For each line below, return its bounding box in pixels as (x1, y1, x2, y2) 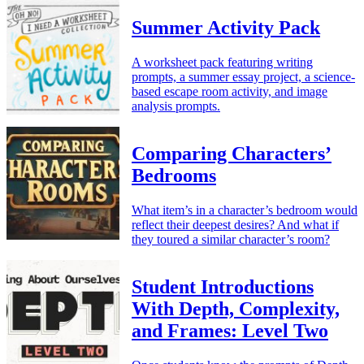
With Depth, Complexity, (132, 298, 340, 320)
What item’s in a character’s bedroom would (132, 203, 357, 218)
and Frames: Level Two (132, 320, 328, 342)
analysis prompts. (132, 99, 220, 114)
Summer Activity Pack (132, 17, 320, 39)
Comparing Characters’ (132, 143, 331, 165)
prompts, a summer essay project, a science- (132, 70, 355, 84)
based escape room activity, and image (132, 84, 327, 99)
